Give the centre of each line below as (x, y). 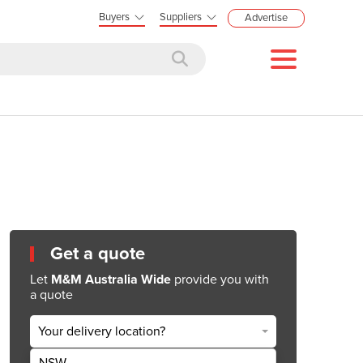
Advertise (266, 18)
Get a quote (98, 253)
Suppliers (181, 17)
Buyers (114, 17)
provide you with (220, 279)
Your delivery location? (102, 332)
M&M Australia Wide (111, 279)
